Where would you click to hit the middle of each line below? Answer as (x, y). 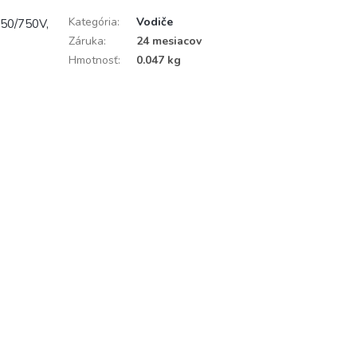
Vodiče (154, 22)
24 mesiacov (169, 41)
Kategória (92, 22)
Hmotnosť (93, 60)
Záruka (86, 41)
